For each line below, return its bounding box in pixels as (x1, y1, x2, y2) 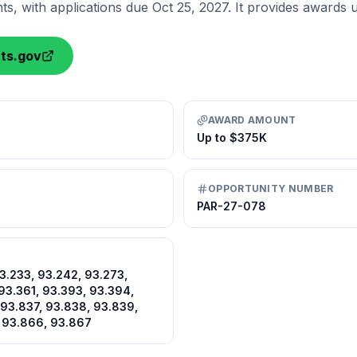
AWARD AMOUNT (208, 114, 296, 126)
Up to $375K (197, 131, 267, 144)
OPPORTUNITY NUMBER (208, 182, 334, 194)
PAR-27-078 (197, 199, 266, 213)
